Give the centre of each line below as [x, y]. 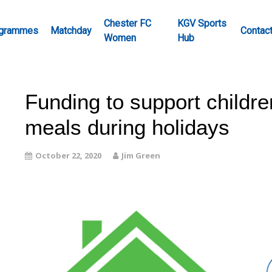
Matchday [71, 31]
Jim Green [141, 155]
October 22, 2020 [68, 155]
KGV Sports [202, 23]
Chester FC [127, 23]
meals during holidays [127, 127]
